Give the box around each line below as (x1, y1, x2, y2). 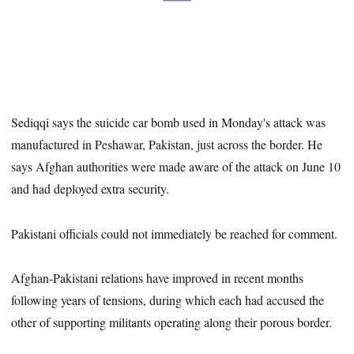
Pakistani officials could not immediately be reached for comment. (11, 224, 338, 242)
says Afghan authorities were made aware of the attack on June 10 (11, 157, 341, 175)
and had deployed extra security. (11, 179, 170, 197)
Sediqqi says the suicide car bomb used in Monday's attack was (11, 113, 326, 130)
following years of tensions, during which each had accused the (11, 292, 325, 309)
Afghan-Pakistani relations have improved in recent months (11, 269, 304, 287)
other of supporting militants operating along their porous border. (11, 314, 333, 331)
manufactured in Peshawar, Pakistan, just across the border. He (11, 135, 323, 153)
